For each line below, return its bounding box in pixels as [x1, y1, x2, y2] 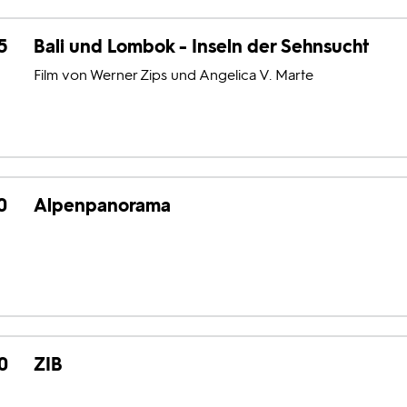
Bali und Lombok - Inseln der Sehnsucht [33, 35, 369, 57]
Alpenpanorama [33, 194, 171, 216]
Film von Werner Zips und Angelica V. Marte [33, 66, 313, 84]
